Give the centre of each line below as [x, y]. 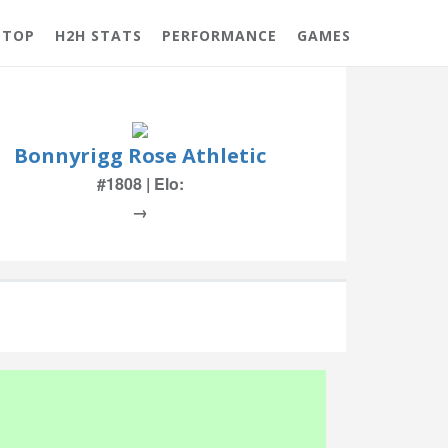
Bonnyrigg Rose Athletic [140, 155]
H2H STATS [98, 35]
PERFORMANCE [219, 35]
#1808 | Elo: [140, 183]
